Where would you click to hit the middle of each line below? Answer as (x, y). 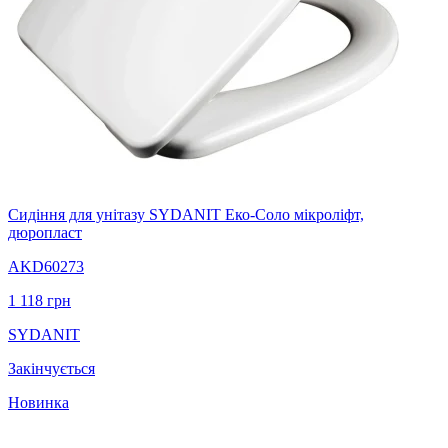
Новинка (38, 402)
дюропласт (45, 232)
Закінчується (51, 368)
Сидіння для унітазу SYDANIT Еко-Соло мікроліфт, (186, 214)
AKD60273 (46, 266)
